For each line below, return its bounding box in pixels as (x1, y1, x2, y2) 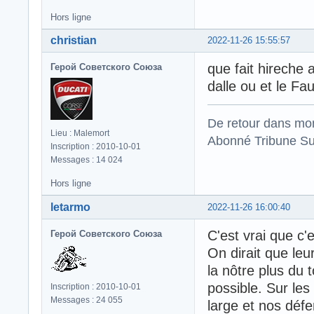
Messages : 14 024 (50, 155, 123, 165)
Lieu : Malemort (50, 128, 109, 139)
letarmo (50, 201, 90, 214)
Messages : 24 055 (50, 295, 123, 306)
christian (50, 34, 97, 47)
